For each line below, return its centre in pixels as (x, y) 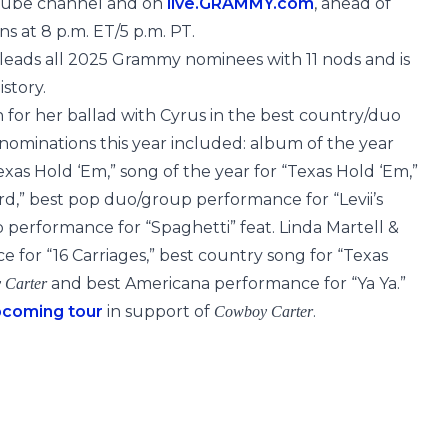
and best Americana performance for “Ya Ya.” (226, 283)
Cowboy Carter (263, 311)
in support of (158, 311)
